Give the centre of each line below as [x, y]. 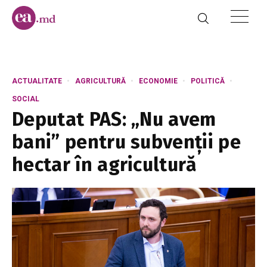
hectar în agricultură [105, 164]
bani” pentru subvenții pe [127, 142]
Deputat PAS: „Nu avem [114, 119]
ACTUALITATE [37, 81]
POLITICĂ [208, 81]
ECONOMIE [158, 81]
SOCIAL [26, 99]
